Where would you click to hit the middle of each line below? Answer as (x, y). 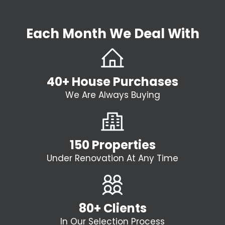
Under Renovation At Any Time (113, 158)
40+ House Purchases (113, 81)
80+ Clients (113, 208)
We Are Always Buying (113, 95)
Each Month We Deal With (113, 33)
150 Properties (113, 145)
